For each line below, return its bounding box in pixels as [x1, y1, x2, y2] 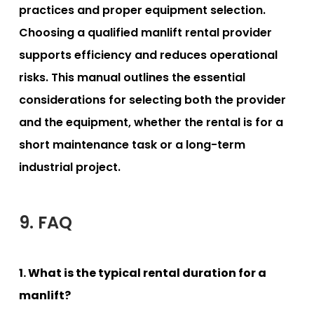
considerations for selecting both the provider [19, 91, 286, 108]
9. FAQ [19, 210, 72, 234]
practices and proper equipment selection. [19, 1, 266, 18]
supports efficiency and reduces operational [19, 46, 278, 63]
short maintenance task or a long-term [19, 136, 245, 153]
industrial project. [19, 158, 121, 175]
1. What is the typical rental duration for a [19, 264, 266, 281]
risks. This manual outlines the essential [19, 69, 245, 86]
